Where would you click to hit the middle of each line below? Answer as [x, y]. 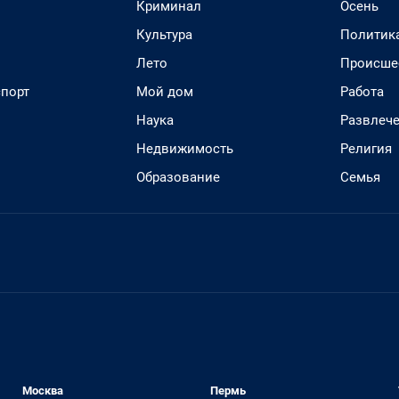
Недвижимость [185, 149]
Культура [164, 35]
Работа [362, 92]
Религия [366, 149]
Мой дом [165, 92]
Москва [43, 391]
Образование [178, 177]
